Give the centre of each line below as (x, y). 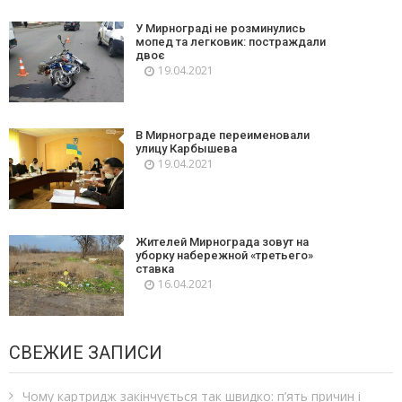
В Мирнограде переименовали (223, 135)
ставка (155, 268)
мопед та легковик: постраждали (231, 41)
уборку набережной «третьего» (225, 255)
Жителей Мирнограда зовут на (223, 241)
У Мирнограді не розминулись (221, 28)
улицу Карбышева (187, 148)
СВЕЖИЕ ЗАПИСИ (86, 352)
